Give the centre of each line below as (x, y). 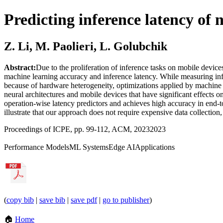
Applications (155, 147)
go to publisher (126, 200)
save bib (52, 200)
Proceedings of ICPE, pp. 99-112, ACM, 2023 (77, 129)
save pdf (84, 200)
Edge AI (122, 147)
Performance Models (37, 147)
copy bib (20, 200)
